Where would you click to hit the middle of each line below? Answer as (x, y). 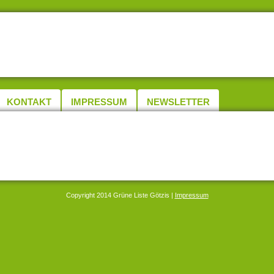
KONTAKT (29, 102)
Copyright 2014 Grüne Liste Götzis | (120, 195)
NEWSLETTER (178, 102)
